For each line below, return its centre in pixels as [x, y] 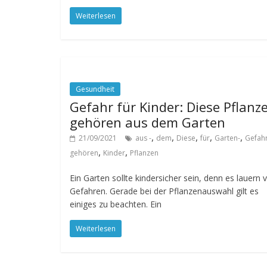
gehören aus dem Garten [148, 122]
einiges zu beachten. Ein [116, 204]
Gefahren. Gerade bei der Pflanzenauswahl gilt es [164, 191]
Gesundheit [95, 89]
